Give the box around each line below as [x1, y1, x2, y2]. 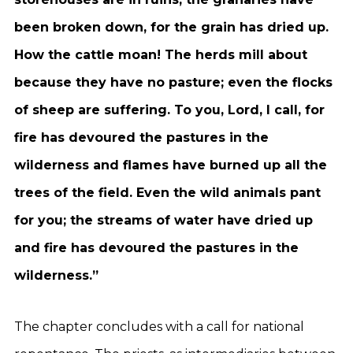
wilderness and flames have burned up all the [14, 158, 327, 173]
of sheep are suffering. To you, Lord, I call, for [14, 102, 325, 117]
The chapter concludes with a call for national [14, 319, 304, 334]
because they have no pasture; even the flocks [14, 75, 333, 90]
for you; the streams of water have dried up [14, 213, 313, 228]
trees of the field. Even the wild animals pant [14, 185, 321, 200]
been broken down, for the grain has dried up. [14, 20, 329, 35]
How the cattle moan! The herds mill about [14, 47, 307, 62]
